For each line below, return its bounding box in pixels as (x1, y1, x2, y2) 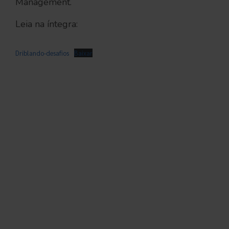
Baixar (74, 49, 93, 57)
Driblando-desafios (15, 49, 69, 57)
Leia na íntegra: (15, 18, 78, 30)
